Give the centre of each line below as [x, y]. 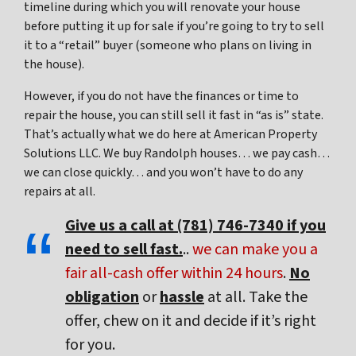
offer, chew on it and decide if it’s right [191, 321]
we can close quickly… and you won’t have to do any [163, 173]
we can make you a [255, 250]
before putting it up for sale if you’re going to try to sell [174, 27]
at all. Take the [256, 298]
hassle [182, 298]
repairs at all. [60, 192]
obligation [102, 298]
